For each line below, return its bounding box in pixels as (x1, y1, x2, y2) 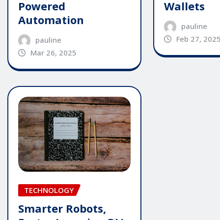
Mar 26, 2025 (30, 48, 77, 58)
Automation (18, 12, 84, 27)
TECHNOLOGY (24, 185, 74, 195)
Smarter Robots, (18, 200, 106, 216)
